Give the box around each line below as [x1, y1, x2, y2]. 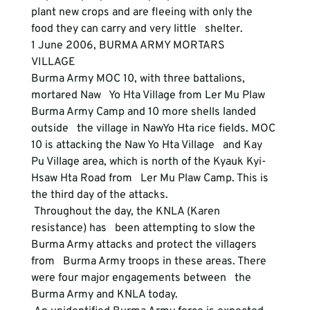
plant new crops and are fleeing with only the [30, 6, 255, 19]
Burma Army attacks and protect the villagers [30, 238, 259, 252]
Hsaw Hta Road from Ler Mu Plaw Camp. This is [30, 172, 271, 185]
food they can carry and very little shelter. [30, 22, 246, 36]
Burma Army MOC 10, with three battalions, [30, 72, 248, 86]
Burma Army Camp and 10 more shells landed [30, 105, 259, 119]
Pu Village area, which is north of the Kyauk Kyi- [30, 155, 266, 169]
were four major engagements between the [30, 271, 254, 285]
